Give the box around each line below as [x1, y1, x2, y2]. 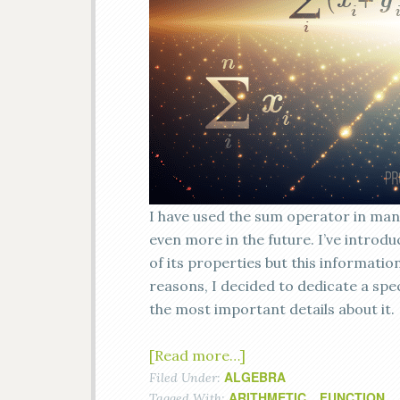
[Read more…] [149, 346, 246, 364]
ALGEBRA [224, 368, 286, 386]
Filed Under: [149, 370, 224, 386]
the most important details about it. [149, 300, 395, 318]
